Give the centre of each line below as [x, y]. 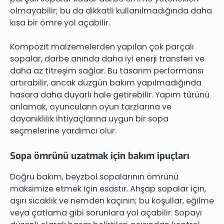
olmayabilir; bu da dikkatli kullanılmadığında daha [111, 10]
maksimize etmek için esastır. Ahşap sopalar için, [108, 188]
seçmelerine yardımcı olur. [63, 130]
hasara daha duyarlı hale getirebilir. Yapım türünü [110, 94]
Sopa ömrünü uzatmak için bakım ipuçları [100, 155]
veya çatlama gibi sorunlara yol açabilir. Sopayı [106, 212]
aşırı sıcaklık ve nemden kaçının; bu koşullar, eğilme [112, 200]
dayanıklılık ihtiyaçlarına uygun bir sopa [89, 118]
